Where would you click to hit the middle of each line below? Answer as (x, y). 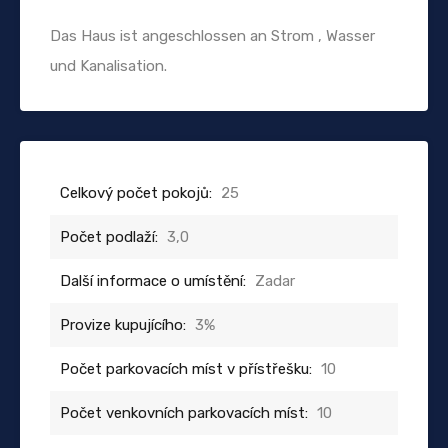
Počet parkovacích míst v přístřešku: (186, 368)
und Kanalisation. (108, 65)
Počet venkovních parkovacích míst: (184, 412)
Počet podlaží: (109, 236)
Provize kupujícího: (123, 324)
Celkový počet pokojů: (136, 192)
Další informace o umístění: (153, 280)
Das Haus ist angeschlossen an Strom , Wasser (212, 35)
